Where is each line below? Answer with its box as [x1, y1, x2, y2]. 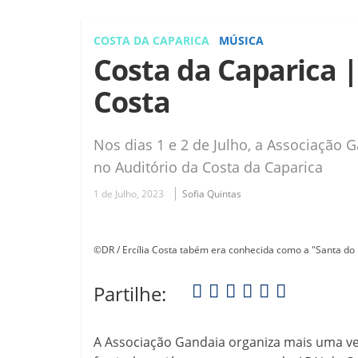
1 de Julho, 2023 [93, 186, 164, 201]
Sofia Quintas [182, 186, 241, 201]
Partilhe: [93, 280, 166, 307]
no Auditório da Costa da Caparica [93, 157, 323, 177]
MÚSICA [219, 32, 264, 48]
